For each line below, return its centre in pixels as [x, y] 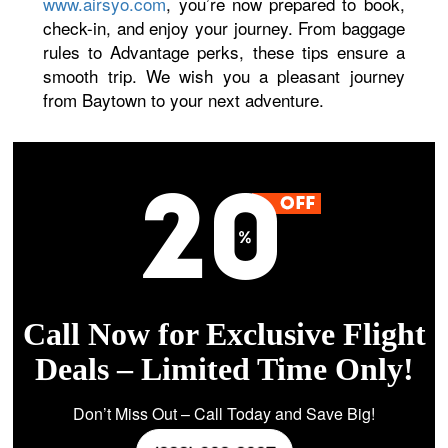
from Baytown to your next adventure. [184, 99]
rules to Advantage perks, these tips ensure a [224, 51]
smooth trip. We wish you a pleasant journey [224, 75]
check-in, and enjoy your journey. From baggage [224, 27]
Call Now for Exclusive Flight [224, 334]
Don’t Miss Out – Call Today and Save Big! [224, 413]
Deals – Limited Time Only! [224, 369]
